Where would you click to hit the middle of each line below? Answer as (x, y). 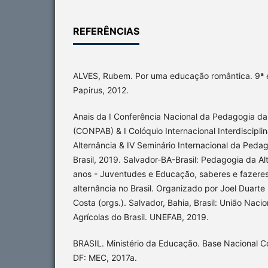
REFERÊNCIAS (106, 31)
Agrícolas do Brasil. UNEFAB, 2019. (141, 217)
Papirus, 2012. (101, 90)
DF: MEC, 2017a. (105, 258)
